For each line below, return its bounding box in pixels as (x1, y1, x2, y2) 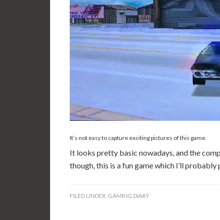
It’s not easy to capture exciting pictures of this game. (70, 134, 207, 141)
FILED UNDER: (70, 192, 108, 199)
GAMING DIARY (108, 192, 149, 199)
